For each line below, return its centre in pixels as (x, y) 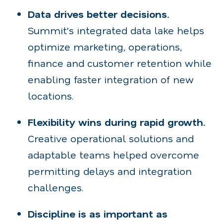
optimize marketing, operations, (105, 46)
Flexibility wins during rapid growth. (116, 122)
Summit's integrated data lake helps (116, 30)
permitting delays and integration (110, 171)
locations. (51, 95)
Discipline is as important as (98, 213)
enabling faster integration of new (111, 79)
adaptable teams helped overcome (113, 154)
